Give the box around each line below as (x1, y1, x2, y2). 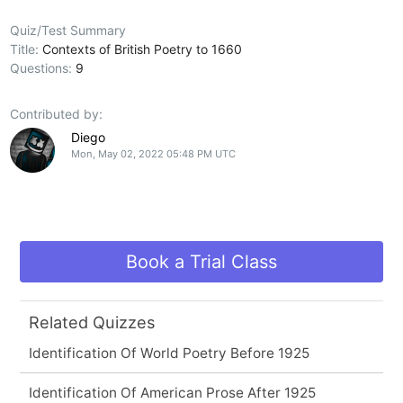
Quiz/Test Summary (10, 22, 127, 38)
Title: (10, 40, 43, 57)
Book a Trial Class (126, 250, 277, 273)
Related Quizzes (28, 311, 156, 332)
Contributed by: (10, 105, 103, 121)
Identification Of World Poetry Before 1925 (28, 344, 309, 362)
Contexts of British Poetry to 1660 (42, 40, 243, 57)
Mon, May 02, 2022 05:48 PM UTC (70, 147, 236, 160)
